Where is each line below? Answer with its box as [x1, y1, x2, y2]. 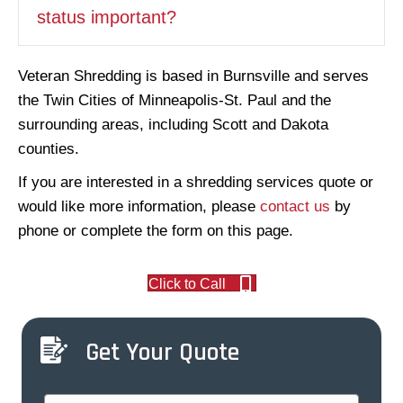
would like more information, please [18, 198, 260, 216]
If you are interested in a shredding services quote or [18, 174, 373, 192]
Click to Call [148, 276, 226, 292]
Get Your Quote [85, 336, 239, 370]
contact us [260, 198, 330, 216]
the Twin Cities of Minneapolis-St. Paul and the [18, 92, 331, 110]
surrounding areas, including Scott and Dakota [18, 116, 328, 134]
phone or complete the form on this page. [18, 222, 293, 240]
